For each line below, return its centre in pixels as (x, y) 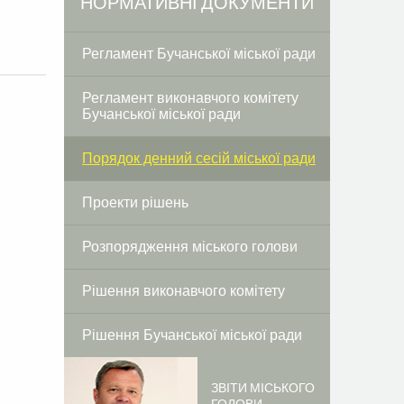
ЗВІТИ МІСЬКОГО (262, 388)
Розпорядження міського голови (190, 247)
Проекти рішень (135, 202)
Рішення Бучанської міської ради (192, 335)
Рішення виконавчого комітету (184, 291)
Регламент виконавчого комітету (190, 98)
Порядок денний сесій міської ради (199, 158)
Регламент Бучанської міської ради (199, 54)
